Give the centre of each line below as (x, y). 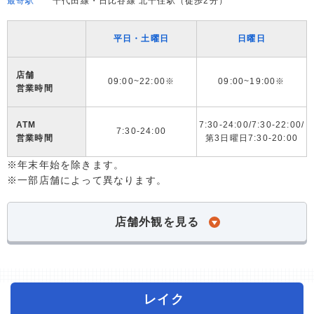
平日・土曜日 (141, 39)
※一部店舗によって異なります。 (87, 180)
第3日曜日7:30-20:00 (252, 138)
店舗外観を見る (157, 222)
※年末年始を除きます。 (66, 165)
